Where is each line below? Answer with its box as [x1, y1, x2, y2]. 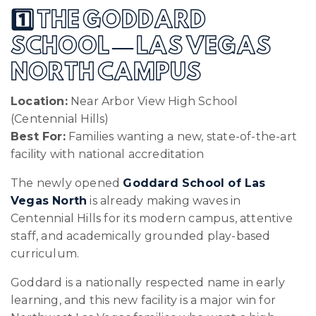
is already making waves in [87, 193, 241, 207]
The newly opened [11, 176, 123, 190]
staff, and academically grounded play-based [11, 229, 271, 243]
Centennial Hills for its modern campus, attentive [11, 211, 293, 225]
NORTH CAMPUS [11, 62, 201, 84]
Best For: [11, 129, 66, 143]
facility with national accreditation [11, 147, 205, 161]
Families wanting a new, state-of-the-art [65, 129, 298, 143]
